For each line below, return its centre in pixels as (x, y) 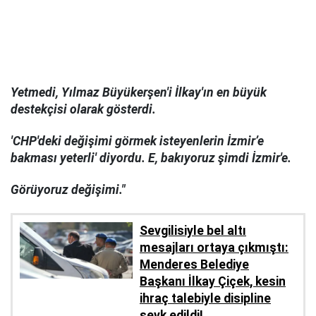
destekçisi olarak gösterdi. (83, 110)
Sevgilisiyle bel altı (193, 230)
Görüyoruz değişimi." (68, 189)
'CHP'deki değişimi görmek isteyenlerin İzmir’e (137, 141)
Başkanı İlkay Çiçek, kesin (213, 281)
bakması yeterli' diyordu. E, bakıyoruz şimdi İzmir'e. (151, 158)
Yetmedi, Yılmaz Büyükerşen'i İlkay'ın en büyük (139, 93)
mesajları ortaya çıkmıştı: (214, 247)
